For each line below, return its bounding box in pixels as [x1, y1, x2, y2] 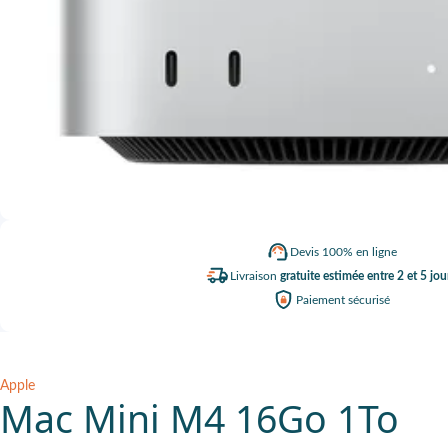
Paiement [296, 294, 348, 306]
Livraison [230, 270, 280, 282]
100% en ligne [321, 246, 397, 258]
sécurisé [348, 294, 390, 306]
